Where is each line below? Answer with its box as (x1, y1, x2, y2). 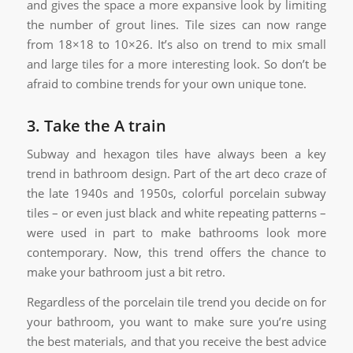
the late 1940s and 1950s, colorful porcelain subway (26, 185, 327, 202)
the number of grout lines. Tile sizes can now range (26, 16, 327, 32)
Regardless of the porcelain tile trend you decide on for (26, 293, 327, 310)
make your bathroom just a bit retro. (26, 264, 225, 281)
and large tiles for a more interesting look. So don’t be (26, 55, 327, 72)
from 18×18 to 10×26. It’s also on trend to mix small (26, 35, 327, 52)
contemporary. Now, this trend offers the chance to (26, 244, 327, 261)
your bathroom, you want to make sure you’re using (26, 313, 327, 329)
